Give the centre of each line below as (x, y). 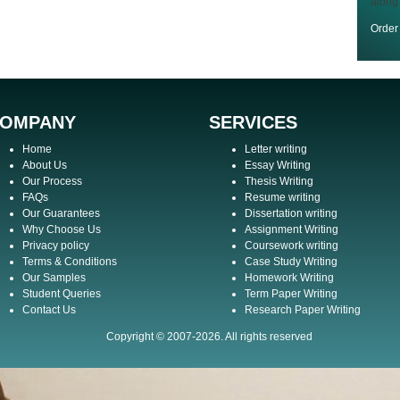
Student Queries (62, 294)
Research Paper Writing (303, 310)
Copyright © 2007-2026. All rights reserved (209, 337)
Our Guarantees (61, 213)
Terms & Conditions (70, 262)
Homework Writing (289, 278)
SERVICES (253, 122)
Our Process (52, 181)
